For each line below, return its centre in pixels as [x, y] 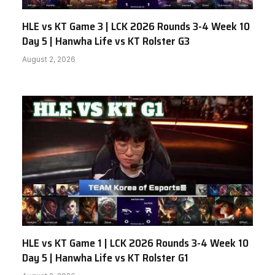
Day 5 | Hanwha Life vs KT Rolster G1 [105, 258]
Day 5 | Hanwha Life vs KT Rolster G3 [106, 41]
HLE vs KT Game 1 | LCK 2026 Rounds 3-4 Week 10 [135, 243]
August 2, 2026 [49, 60]
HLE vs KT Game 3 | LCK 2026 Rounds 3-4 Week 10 [136, 27]
